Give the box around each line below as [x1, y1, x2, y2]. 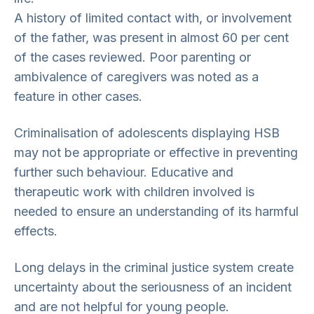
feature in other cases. [14, 89, 142, 104]
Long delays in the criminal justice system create [14, 260, 294, 275]
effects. [14, 224, 57, 238]
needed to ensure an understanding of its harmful [14, 204, 299, 219]
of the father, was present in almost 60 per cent [14, 30, 289, 45]
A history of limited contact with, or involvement [14, 11, 292, 25]
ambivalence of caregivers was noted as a [14, 69, 259, 84]
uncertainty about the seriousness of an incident [14, 280, 292, 294]
